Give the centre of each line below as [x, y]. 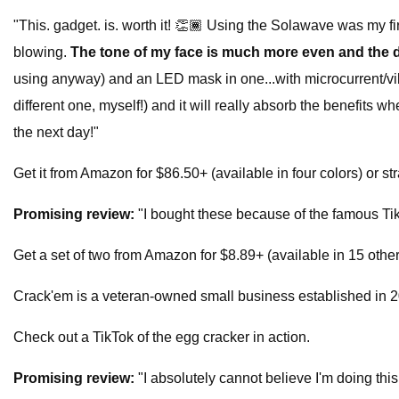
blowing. [42, 53]
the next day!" [56, 133]
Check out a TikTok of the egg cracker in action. [162, 338]
